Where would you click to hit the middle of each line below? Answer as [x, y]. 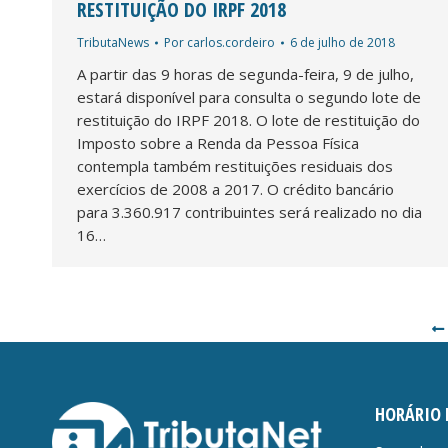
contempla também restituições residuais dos [235, 165]
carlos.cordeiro [231, 42]
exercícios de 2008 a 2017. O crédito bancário [235, 188]
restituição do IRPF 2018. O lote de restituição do [248, 119]
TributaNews [113, 42]
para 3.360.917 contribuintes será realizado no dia [249, 211]
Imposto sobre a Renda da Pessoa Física [218, 142]
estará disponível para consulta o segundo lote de [249, 96]
